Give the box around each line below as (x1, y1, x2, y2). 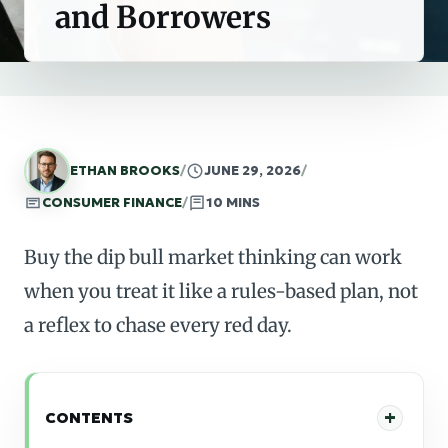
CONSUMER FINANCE (42, 194, 182, 211)
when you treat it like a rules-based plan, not (24, 279, 418, 303)
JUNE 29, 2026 (204, 162, 301, 179)
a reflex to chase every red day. (24, 313, 292, 337)
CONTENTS (45, 408, 133, 427)
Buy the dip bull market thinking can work (24, 245, 402, 269)
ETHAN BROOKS (70, 162, 180, 179)
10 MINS (206, 194, 260, 211)
